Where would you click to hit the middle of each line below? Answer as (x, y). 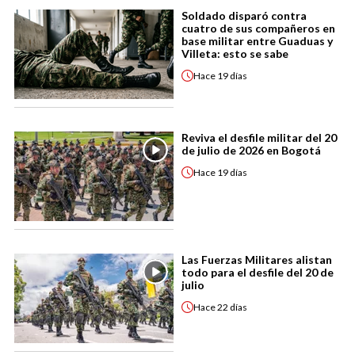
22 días (232, 307)
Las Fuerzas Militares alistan (257, 260)
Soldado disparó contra (244, 15)
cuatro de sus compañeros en (258, 28)
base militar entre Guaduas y (257, 41)
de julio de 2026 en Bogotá (251, 150)
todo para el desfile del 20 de (258, 272)
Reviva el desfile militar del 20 (259, 137)
